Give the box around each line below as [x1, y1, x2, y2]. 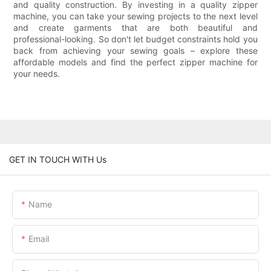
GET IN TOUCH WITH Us [9, 154, 106, 165]
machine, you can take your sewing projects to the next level [13, 11, 258, 22]
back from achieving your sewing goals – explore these [13, 45, 258, 56]
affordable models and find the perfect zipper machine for [13, 57, 258, 68]
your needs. [13, 68, 60, 79]
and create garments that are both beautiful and [13, 22, 258, 33]
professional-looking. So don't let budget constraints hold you [13, 34, 258, 45]
